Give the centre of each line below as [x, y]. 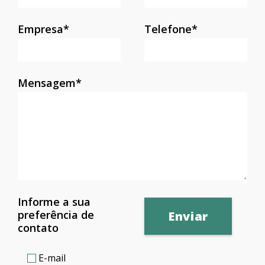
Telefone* [171, 29]
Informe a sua [54, 201]
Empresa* [43, 29]
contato [38, 227]
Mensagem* [50, 83]
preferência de [56, 214]
